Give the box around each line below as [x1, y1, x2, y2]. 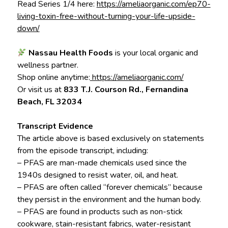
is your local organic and [112, 47, 198, 59]
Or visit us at [17, 84, 64, 96]
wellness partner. [17, 60, 78, 71]
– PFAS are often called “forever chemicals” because [17, 182, 203, 193]
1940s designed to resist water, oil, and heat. [17, 169, 178, 181]
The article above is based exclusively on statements [17, 133, 204, 145]
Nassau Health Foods [28, 47, 113, 59]
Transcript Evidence [17, 121, 93, 132]
